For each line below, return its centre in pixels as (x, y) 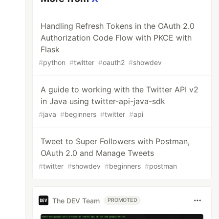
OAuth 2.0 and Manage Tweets (98, 153)
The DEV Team (76, 200)
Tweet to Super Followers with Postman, (115, 141)
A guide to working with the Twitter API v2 (120, 89)
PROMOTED (122, 200)
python (55, 62)
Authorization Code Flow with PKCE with (116, 38)
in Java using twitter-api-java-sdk (103, 101)
